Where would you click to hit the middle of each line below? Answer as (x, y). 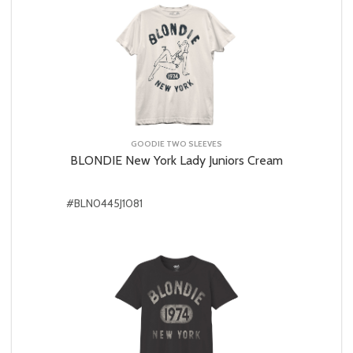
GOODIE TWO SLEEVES (176, 143)
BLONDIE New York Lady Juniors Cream (176, 160)
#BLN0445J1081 (104, 203)
